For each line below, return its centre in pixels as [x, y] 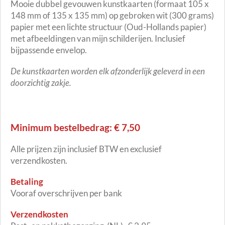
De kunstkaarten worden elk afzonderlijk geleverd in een [108, 71]
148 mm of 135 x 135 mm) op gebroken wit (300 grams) [112, 16]
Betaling [27, 182]
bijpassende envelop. [49, 50]
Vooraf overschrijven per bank [66, 193]
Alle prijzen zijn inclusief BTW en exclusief [86, 149]
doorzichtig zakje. [41, 83]
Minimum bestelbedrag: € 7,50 [75, 127]
